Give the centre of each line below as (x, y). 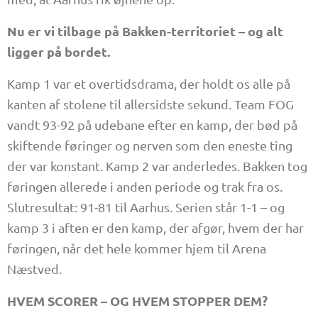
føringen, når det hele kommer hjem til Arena (137, 248)
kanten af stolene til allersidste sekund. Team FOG (150, 104)
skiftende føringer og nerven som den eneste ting (150, 145)
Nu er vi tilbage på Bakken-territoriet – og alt (145, 31)
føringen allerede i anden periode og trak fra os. (145, 186)
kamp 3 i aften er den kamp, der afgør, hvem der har (155, 227)
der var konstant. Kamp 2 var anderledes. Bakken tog (157, 166)
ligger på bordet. (59, 51)
